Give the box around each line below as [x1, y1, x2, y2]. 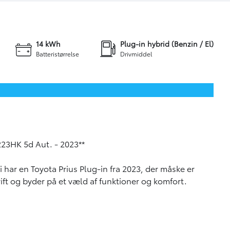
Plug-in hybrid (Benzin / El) [120, 39, 214, 49]
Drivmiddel [120, 49, 152, 59]
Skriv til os [21, 7, 60, 19]
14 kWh [35, 39, 61, 49]
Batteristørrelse [35, 49, 79, 59]
